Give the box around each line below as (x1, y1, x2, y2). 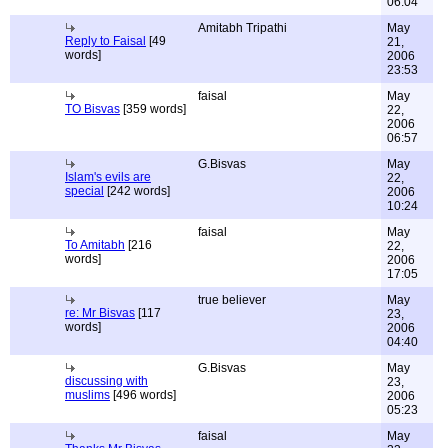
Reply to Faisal (65, 34, 146, 48)
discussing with (65, 374, 148, 388)
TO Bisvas (65, 102, 120, 116)
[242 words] (104, 184, 170, 198)
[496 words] (110, 388, 176, 402)
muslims (65, 388, 110, 402)
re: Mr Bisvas (65, 306, 135, 320)
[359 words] (120, 102, 186, 116)
